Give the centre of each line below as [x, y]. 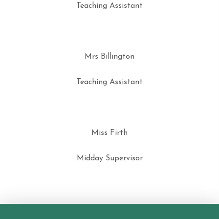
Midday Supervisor [109, 158]
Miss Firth [109, 133]
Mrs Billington [109, 57]
